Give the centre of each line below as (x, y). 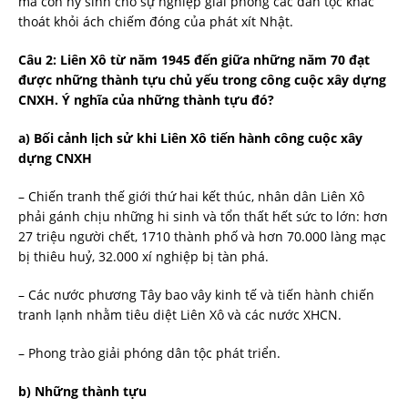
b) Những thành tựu (82, 391)
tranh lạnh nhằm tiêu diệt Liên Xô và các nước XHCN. (180, 314)
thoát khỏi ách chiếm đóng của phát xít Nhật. (156, 21)
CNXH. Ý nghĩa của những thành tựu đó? (146, 99)
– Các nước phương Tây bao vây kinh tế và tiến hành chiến (196, 294)
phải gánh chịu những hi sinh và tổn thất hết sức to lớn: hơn (203, 216)
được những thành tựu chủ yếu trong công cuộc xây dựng (202, 79)
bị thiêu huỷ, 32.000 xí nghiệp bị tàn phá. (143, 256)
